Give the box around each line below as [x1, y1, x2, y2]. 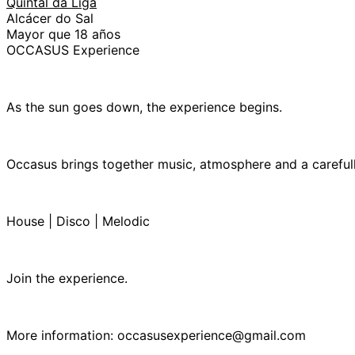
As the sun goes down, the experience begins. [6, 98, 282, 115]
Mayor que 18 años [6, 25, 120, 42]
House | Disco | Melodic [6, 212, 150, 229]
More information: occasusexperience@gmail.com [6, 326, 306, 343]
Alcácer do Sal [6, 10, 94, 26]
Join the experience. [6, 269, 128, 286]
